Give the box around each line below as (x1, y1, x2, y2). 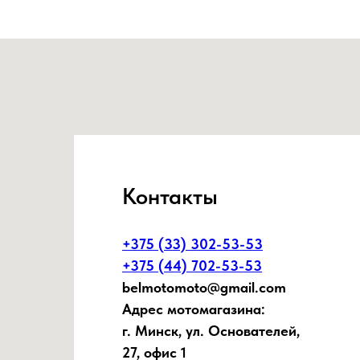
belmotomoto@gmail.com (122, 279, 286, 297)
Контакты (122, 182, 218, 211)
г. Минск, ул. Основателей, (122, 322, 300, 340)
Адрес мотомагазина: (122, 301, 265, 318)
